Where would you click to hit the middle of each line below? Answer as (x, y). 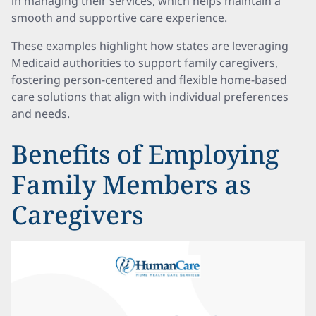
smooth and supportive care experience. (119, 18)
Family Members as (131, 184)
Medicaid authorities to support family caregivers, (145, 63)
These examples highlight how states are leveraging (150, 46)
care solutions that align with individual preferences (150, 97)
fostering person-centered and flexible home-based (149, 80)
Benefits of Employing (145, 154)
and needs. (41, 114)
